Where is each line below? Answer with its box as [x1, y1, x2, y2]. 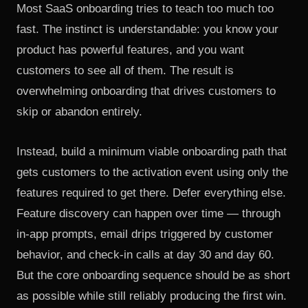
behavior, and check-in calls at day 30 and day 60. [16, 248, 274, 261]
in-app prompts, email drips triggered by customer [16, 228, 273, 241]
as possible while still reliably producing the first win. [16, 289, 287, 302]
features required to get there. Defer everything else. [16, 186, 286, 199]
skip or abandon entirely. [16, 105, 142, 118]
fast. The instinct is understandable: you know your [16, 23, 278, 36]
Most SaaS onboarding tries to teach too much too [16, 2, 274, 15]
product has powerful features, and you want [16, 43, 244, 56]
